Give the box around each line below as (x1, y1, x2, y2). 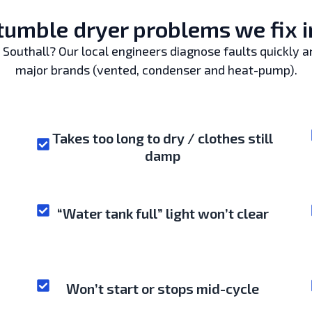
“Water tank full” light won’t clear (56, 204, 269, 221)
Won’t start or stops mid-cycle (66, 279, 260, 297)
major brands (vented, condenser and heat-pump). (15, 61, 297, 77)
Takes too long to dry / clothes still (52, 129, 274, 146)
